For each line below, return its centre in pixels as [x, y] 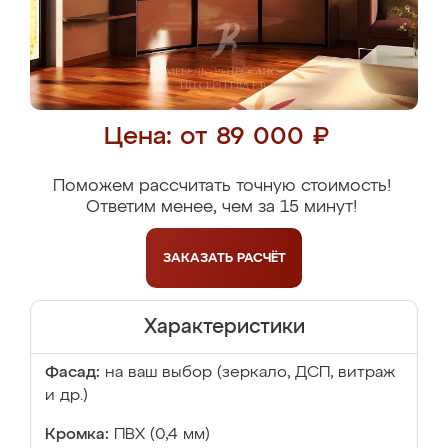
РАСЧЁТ [261, 258]
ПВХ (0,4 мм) [162, 435]
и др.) [66, 396]
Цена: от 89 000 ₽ [216, 137]
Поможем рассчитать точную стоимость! [221, 186]
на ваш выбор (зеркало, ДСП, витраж [250, 373]
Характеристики [224, 327]
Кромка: [77, 435]
